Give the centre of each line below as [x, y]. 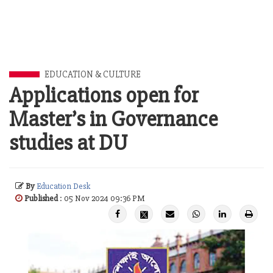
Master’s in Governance [113, 119]
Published [41, 198]
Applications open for [104, 96]
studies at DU [68, 143]
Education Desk [63, 186]
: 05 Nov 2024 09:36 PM [101, 198]
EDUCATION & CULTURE [93, 74]
